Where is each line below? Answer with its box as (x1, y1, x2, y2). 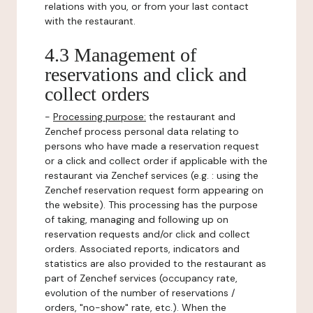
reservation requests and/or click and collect (45, 228, 250, 240)
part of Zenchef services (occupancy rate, (45, 272, 238, 284)
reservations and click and (45, 64, 247, 85)
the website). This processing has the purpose (45, 198, 258, 211)
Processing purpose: (53, 110, 146, 123)
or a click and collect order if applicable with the (45, 154, 268, 167)
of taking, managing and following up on (45, 213, 228, 226)
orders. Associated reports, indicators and (45, 242, 240, 255)
